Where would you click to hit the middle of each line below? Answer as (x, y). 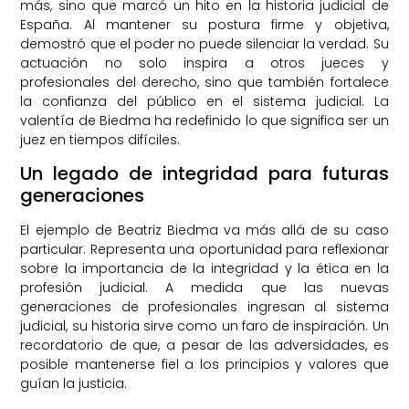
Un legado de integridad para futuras (204, 173)
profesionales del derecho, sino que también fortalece (204, 82)
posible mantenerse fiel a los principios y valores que (204, 364)
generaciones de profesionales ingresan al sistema (204, 306)
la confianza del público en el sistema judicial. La (204, 101)
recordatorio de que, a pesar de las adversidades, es (204, 345)
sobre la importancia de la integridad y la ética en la (204, 268)
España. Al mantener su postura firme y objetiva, (204, 24)
